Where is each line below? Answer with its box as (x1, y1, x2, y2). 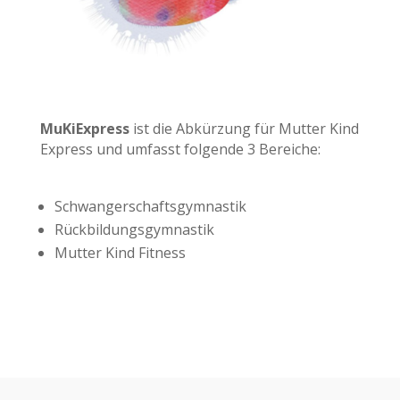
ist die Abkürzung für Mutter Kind (132, 118, 359, 138)
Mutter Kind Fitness (54, 242, 186, 262)
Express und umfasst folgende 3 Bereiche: (39, 138, 321, 159)
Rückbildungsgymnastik (54, 219, 214, 239)
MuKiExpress (39, 118, 133, 138)
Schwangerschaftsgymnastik (54, 196, 246, 216)
